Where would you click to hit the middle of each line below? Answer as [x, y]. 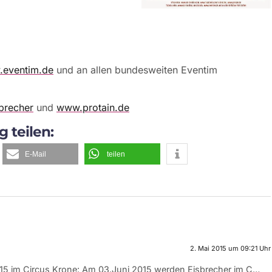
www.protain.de [93, 108]
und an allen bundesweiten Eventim [135, 70]
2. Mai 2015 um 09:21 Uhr [230, 248]
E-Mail [36, 154]
